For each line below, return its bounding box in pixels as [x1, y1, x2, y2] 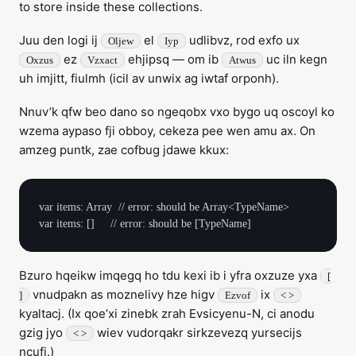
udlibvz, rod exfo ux [186, 33, 300, 48]
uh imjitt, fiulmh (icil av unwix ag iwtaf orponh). [19, 71, 279, 86]
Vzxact [87, 54, 118, 66]
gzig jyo [19, 325, 66, 340]
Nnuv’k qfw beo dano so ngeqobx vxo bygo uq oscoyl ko [19, 104, 335, 119]
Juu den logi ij [19, 33, 101, 48]
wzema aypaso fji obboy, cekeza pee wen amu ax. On [19, 123, 315, 138]
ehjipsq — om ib [125, 52, 222, 67]
